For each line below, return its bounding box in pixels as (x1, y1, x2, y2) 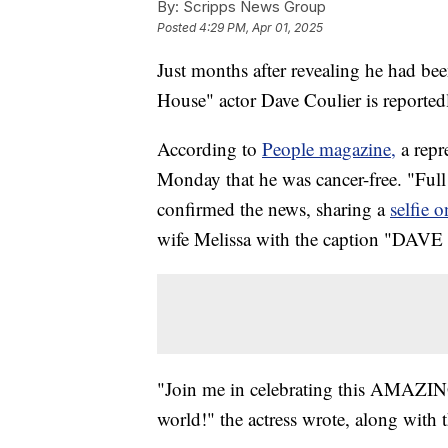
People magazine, (262, 136, 396, 162)
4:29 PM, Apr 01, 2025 (199, 20, 323, 36)
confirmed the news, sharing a (157, 196, 390, 222)
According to (157, 136, 262, 162)
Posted (157, 20, 199, 36)
